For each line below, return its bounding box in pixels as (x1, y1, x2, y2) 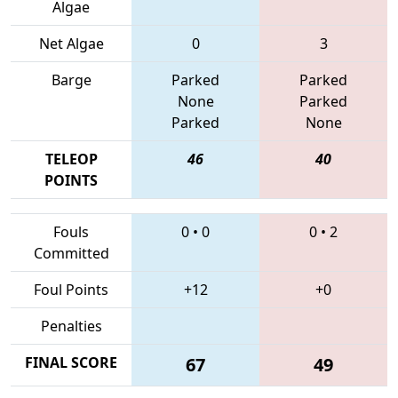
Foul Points (34, 279, 108, 299)
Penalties (40, 315, 102, 336)
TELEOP (44, 148, 98, 169)
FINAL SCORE (25, 352, 117, 372)
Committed (33, 243, 109, 263)
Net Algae (38, 33, 104, 53)
